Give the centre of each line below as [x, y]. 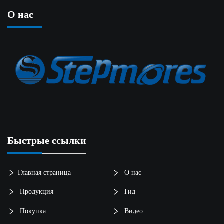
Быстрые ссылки [47, 141]
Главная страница [44, 172]
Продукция [36, 191]
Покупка [32, 211]
